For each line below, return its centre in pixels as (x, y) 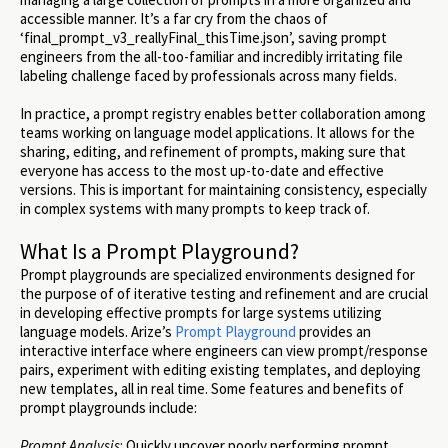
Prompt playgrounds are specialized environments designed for (217, 274)
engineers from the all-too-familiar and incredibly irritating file (211, 57)
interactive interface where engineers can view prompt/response (224, 350)
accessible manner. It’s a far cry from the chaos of (174, 19)
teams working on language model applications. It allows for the (217, 133)
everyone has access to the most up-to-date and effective (202, 171)
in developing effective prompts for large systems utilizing (201, 312)
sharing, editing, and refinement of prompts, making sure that (213, 152)
